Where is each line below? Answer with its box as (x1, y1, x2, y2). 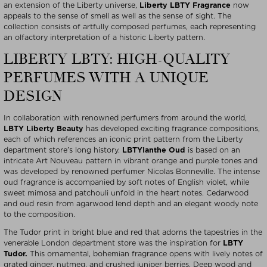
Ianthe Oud (142, 145, 185, 155)
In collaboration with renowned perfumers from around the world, (4, 113, 247, 123)
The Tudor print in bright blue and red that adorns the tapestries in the (4, 228, 262, 237)
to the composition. (4, 210, 75, 219)
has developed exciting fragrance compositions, (83, 124, 260, 133)
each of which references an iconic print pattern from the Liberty (4, 135, 243, 144)
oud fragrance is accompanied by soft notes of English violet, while (4, 178, 249, 187)
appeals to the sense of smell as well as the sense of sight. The (4, 11, 231, 21)
